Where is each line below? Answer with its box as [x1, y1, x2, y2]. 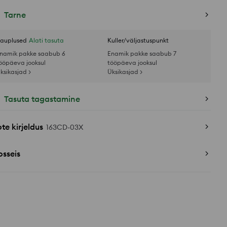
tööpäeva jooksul [107, 59, 157, 66]
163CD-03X [46, 123, 83, 132]
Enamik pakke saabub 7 [107, 50, 176, 57]
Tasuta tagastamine [4, 94, 80, 104]
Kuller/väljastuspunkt [107, 36, 169, 44]
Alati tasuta [29, 36, 64, 44]
